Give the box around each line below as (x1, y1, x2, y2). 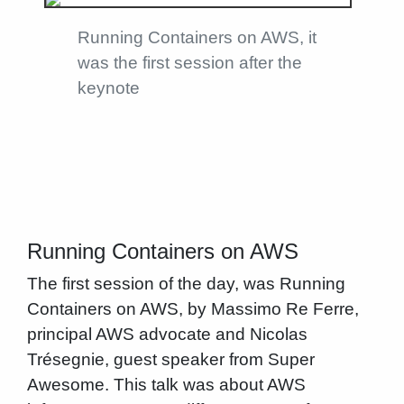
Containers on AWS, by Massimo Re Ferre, (26, 299, 359, 319)
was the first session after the (77, 52, 302, 72)
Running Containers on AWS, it (77, 27, 317, 47)
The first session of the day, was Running (26, 274, 345, 294)
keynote (77, 78, 140, 97)
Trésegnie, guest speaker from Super (26, 350, 315, 370)
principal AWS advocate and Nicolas (26, 325, 308, 344)
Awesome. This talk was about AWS (26, 375, 306, 395)
